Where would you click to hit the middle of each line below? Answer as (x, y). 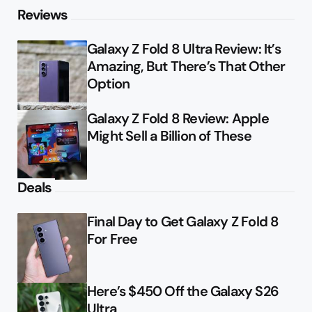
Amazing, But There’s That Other (186, 67)
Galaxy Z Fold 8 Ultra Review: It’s (184, 49)
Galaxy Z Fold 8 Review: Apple (178, 119)
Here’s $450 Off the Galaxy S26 (183, 291)
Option (109, 84)
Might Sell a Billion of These (169, 136)
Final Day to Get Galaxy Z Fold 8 (183, 222)
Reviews (42, 15)
